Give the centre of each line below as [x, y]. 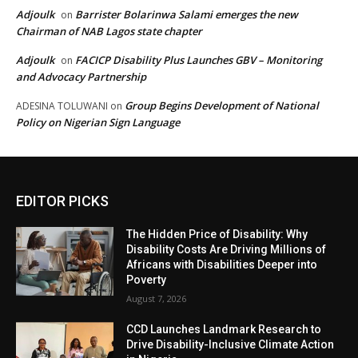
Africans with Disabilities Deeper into [222, 265]
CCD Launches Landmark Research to [224, 330]
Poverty [147, 280]
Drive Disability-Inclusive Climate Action [231, 345]
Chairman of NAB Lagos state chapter [109, 32]
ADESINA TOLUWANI [62, 106]
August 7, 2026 [157, 299]
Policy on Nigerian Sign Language [98, 123]
